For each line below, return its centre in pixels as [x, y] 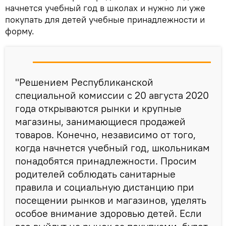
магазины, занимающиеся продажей [100, 122]
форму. [20, 31]
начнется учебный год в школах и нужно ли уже [105, 8]
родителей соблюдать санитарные [95, 174]
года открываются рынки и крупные [98, 108]
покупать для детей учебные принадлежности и [105, 20]
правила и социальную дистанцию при [105, 187]
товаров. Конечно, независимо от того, [105, 135]
